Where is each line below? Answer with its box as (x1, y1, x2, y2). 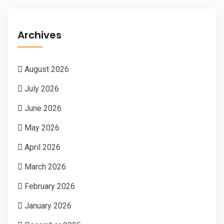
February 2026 (24, 181, 75, 191)
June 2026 (24, 103, 61, 113)
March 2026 (24, 161, 66, 171)
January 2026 (24, 200, 71, 210)
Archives (17, 27, 61, 42)
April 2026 (24, 142, 60, 152)
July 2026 (24, 83, 59, 93)
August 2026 (24, 64, 69, 74)
